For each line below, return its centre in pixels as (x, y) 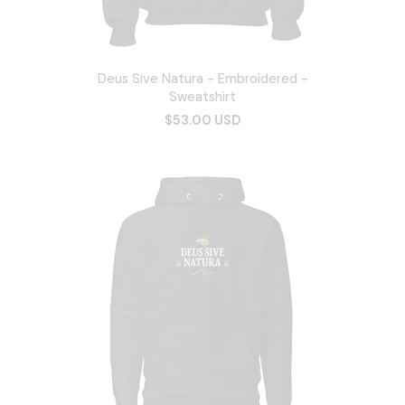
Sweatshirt (202, 97)
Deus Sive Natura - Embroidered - (202, 79)
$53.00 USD (202, 121)
